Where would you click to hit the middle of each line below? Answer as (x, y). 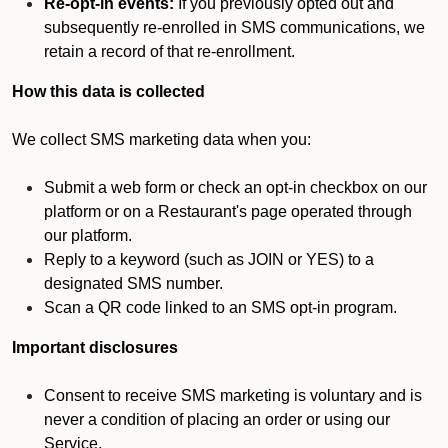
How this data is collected (108, 91)
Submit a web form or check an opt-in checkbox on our (235, 187)
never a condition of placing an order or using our (217, 419)
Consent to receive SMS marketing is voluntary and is (233, 395)
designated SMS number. (133, 283)
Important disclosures (95, 347)
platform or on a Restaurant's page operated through (228, 211)
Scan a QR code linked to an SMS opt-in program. (220, 307)
